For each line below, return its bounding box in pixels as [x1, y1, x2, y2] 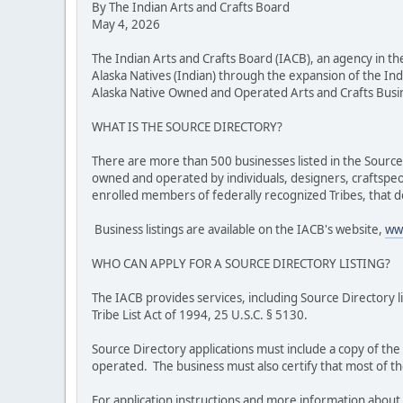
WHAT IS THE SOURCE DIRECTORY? [92, 119, 282, 136]
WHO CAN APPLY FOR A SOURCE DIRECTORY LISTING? [92, 255, 390, 273]
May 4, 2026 [92, 16, 160, 33]
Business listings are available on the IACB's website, [92, 221, 385, 238]
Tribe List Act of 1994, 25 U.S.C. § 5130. [92, 307, 310, 324]
